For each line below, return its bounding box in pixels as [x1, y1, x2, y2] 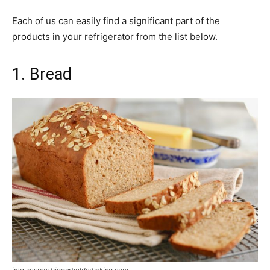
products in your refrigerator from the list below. [12, 31, 218, 43]
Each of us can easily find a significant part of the [12, 15, 220, 27]
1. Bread [12, 64, 72, 84]
